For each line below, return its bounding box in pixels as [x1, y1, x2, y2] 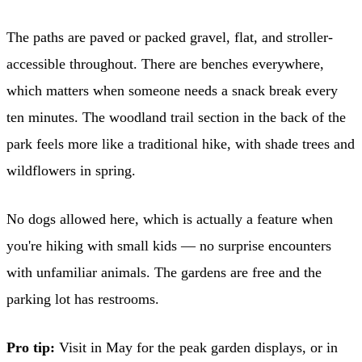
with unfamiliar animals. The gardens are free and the [6, 263, 322, 280]
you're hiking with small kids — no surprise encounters [6, 237, 331, 254]
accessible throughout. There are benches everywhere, [6, 55, 324, 72]
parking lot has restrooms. [6, 290, 159, 307]
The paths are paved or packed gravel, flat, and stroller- [6, 28, 333, 45]
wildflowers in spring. [6, 162, 136, 179]
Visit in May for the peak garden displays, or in [55, 339, 338, 356]
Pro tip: [6, 339, 55, 356]
